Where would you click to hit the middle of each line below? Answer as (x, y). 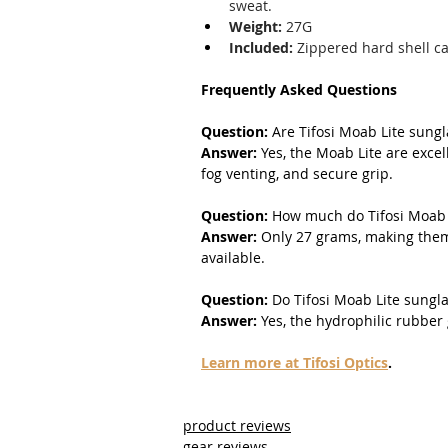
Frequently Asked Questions (299, 89)
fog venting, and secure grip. (297, 173)
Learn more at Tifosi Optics (294, 362)
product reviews (237, 425)
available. (233, 257)
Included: (261, 47)
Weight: (255, 26)
